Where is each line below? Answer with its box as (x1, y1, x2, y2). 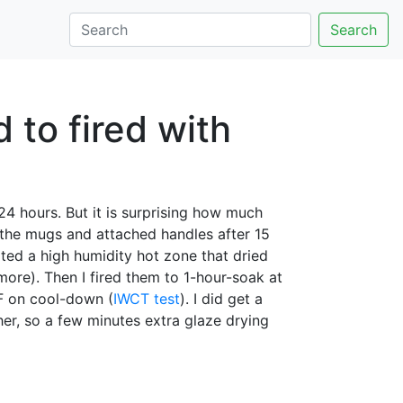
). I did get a (180, 290, 263, 308)
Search (330, 21, 377, 39)
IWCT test (113, 290, 180, 308)
